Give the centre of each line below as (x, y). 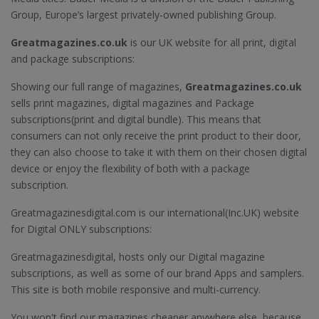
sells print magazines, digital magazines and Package (132, 103)
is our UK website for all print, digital (212, 42)
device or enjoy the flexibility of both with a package (130, 168)
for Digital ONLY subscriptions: (81, 229)
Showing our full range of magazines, (98, 87)
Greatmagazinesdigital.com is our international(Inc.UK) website (155, 213)
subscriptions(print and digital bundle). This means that (136, 119)
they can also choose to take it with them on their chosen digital (159, 152)
